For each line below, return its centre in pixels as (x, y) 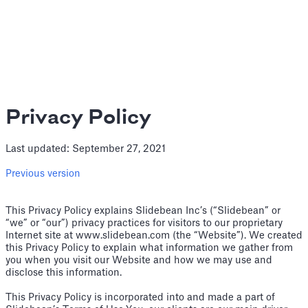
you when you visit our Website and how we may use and (139, 261)
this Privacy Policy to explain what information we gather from (149, 248)
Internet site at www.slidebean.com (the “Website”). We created (154, 236)
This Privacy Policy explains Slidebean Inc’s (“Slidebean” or (143, 211)
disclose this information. (64, 273)
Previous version (43, 174)
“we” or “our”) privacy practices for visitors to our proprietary (144, 223)
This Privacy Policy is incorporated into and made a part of (140, 298)
